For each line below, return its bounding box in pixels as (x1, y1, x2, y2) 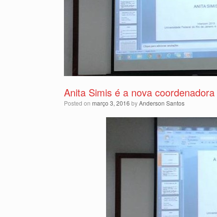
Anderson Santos (139, 99, 185, 107)
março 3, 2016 (92, 99, 130, 107)
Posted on (68, 99, 92, 107)
